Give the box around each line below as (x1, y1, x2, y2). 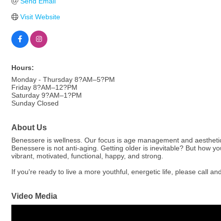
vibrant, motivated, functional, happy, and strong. (11, 152, 163, 160)
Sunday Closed (11, 99, 59, 107)
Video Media (11, 191, 57, 200)
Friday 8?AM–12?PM (11, 83, 77, 91)
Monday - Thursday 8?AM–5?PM (11, 75, 115, 83)
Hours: (11, 64, 34, 72)
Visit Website (20, 13, 60, 21)
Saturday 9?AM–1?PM (11, 91, 82, 99)
